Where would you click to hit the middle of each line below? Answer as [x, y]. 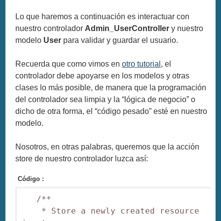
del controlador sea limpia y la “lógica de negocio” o [106, 99]
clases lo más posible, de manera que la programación [111, 88]
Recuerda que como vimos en [69, 64]
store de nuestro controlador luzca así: [82, 159]
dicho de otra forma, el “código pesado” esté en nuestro [111, 111]
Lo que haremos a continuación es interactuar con [103, 17]
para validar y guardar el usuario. [120, 40]
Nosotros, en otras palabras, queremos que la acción [108, 147]
